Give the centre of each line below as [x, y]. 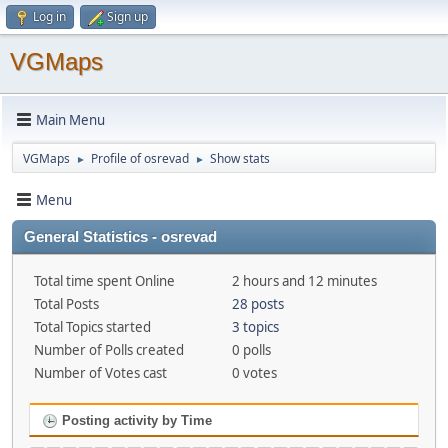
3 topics [255, 327]
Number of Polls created [109, 350]
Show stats [240, 158]
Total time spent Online [104, 281]
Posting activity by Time [135, 420]
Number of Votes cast [100, 373]
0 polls [251, 350]
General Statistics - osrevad [120, 237]
